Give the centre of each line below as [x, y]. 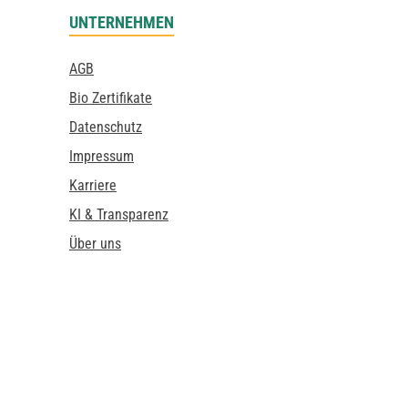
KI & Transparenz [119, 214]
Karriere [93, 185]
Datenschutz [106, 127]
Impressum [102, 156]
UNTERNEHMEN [122, 22]
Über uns [95, 244]
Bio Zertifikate [111, 98]
